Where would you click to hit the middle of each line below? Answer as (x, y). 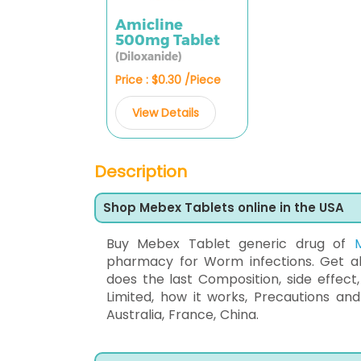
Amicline (149, 25)
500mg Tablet (168, 40)
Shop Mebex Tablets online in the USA (224, 207)
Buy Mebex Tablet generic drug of (230, 244)
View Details (166, 113)
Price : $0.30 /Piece (168, 80)
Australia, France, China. (183, 315)
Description (141, 172)
